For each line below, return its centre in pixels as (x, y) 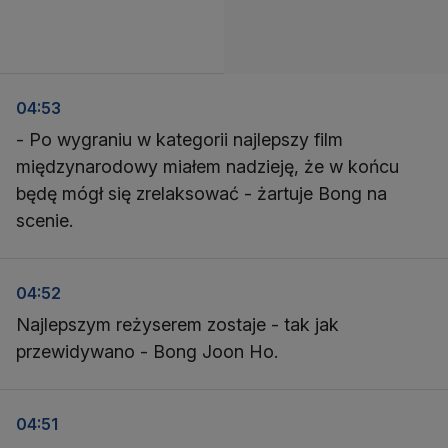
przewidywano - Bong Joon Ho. (147, 351)
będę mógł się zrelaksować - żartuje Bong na (201, 193)
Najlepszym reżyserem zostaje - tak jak (177, 324)
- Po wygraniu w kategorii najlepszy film (179, 139)
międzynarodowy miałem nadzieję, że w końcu (207, 166)
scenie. (44, 220)
